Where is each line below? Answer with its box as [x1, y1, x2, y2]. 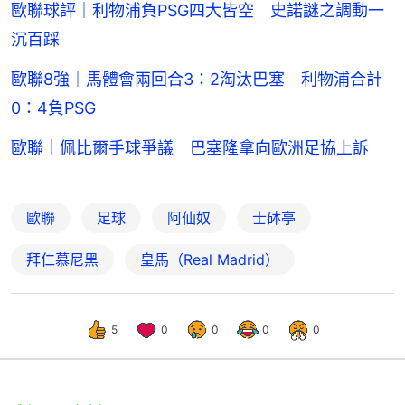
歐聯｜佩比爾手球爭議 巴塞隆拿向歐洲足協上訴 [11, 138, 369, 158]
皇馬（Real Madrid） [140, 250, 279, 269]
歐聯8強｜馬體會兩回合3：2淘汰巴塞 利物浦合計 [11, 70, 382, 89]
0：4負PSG [11, 99, 96, 118]
